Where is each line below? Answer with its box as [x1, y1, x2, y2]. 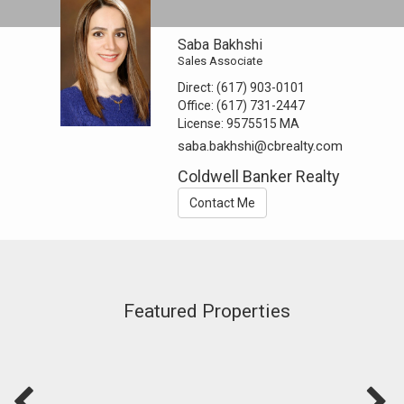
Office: [178, 97, 217, 113]
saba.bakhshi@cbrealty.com [178, 137, 344, 154]
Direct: [178, 79, 217, 95]
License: [178, 115, 227, 131]
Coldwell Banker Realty [178, 166, 341, 186]
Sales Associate [178, 53, 263, 68]
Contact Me [189, 195, 256, 210]
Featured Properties [123, 299, 290, 322]
